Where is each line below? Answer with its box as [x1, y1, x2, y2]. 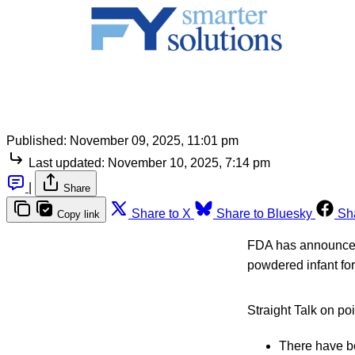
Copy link [57, 208, 100, 220]
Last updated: [29, 155, 105, 170]
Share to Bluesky [216, 206, 312, 220]
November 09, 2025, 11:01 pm [70, 133, 239, 147]
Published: [6, 133, 67, 147]
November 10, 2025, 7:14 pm [108, 155, 270, 170]
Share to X [132, 206, 191, 220]
